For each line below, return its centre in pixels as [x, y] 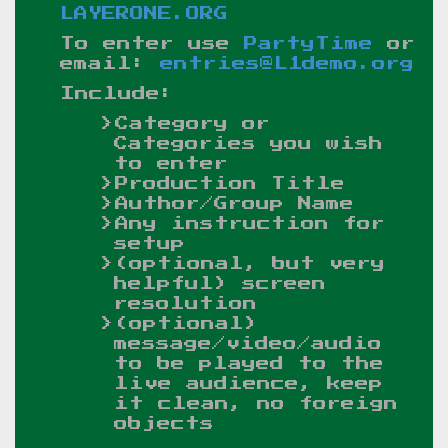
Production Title [230, 184]
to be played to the [249, 364]
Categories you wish [248, 144]
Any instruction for [250, 224]
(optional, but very [250, 264]
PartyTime [308, 44]
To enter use [152, 44]
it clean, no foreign [256, 404]
